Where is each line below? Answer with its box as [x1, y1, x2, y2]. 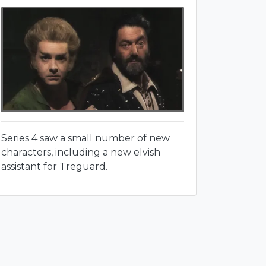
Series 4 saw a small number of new [1, 132, 170, 144]
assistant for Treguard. [1, 160, 107, 172]
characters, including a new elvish [1, 146, 160, 158]
